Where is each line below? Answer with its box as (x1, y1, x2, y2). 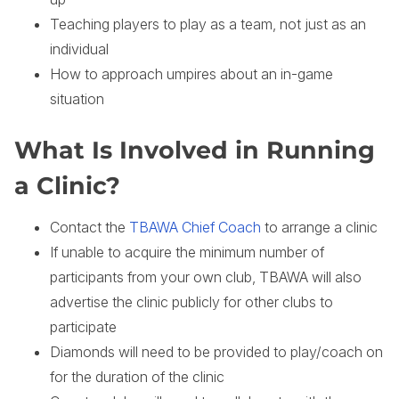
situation (50, 90, 104, 109)
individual (50, 40, 109, 59)
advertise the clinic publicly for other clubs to (50, 293, 333, 312)
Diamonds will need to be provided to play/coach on (50, 343, 383, 362)
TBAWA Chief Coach (129, 218, 261, 237)
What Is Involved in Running (14, 135, 375, 166)
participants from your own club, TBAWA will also (50, 268, 362, 287)
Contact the (50, 218, 129, 237)
